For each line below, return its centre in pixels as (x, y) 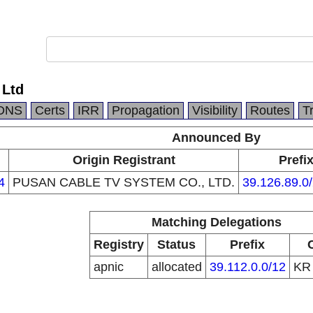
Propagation (146, 110)
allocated (176, 267)
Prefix (247, 245)
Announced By (216, 138)
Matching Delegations (216, 222)
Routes (270, 110)
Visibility (215, 110)
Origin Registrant (124, 160)
